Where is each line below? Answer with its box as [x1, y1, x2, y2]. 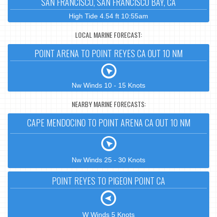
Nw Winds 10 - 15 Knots [72, 81, 145, 90]
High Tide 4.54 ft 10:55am [69, 12, 148, 20]
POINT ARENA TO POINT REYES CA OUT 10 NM [34, 47, 183, 60]
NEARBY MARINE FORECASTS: [71, 98, 146, 109]
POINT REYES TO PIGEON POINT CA [52, 174, 165, 187]
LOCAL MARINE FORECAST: [75, 29, 142, 40]
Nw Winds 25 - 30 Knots [72, 155, 145, 164]
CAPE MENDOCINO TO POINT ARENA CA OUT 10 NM [27, 116, 190, 129]
